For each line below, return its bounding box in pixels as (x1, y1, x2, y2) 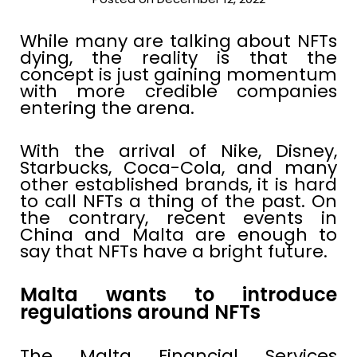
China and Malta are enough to (20, 222, 337, 248)
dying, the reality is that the (20, 45, 337, 71)
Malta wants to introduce (20, 281, 337, 308)
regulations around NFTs (20, 299, 261, 326)
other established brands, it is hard (20, 172, 337, 198)
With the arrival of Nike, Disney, (20, 139, 337, 164)
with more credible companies (20, 79, 337, 104)
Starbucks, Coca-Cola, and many (20, 155, 337, 181)
